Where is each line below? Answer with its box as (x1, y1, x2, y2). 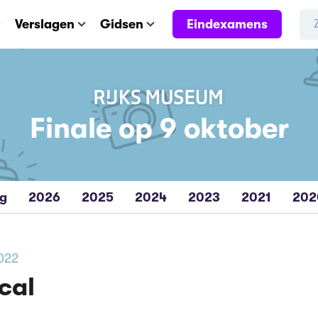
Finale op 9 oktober (29, 112, 289, 146)
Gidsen (100, 17, 143, 31)
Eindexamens (187, 16, 268, 31)
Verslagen (15, 17, 75, 31)
